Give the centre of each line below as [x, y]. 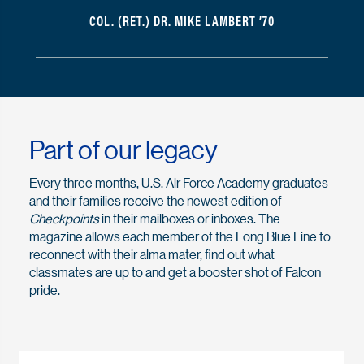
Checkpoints [64, 219]
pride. [45, 290]
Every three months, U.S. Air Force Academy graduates [179, 183]
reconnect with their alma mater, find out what [152, 254]
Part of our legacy [123, 150]
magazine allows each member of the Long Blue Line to [180, 236]
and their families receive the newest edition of [156, 201]
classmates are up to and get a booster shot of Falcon [175, 272]
